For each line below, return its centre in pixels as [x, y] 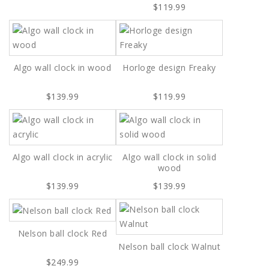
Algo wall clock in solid [169, 157]
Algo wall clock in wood [62, 68]
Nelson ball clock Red [62, 233]
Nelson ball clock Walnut [169, 247]
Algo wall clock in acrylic [62, 157]
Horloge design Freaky [169, 68]
